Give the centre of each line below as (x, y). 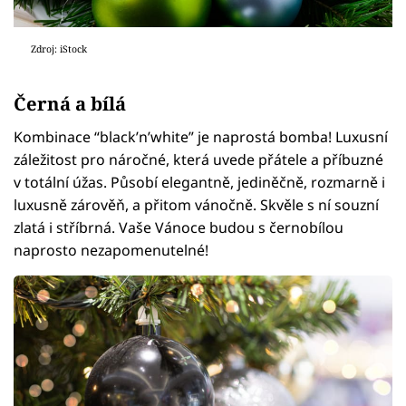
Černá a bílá (70, 103)
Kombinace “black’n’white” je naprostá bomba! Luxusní (201, 136)
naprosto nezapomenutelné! (111, 250)
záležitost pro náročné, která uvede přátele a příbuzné (198, 159)
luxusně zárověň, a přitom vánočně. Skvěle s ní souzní (196, 204)
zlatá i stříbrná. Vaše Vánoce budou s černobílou (179, 227)
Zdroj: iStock (58, 49)
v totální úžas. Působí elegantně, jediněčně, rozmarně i (199, 182)
